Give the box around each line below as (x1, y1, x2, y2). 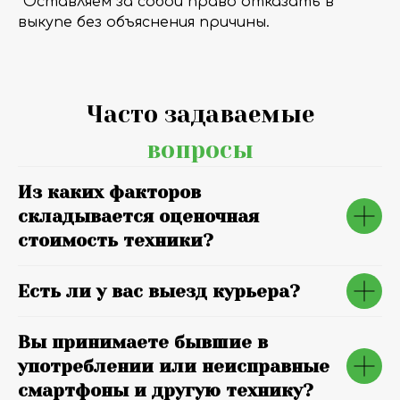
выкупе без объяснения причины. (18, 14, 270, 30)
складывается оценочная (18, 206, 259, 227)
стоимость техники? (18, 230, 213, 251)
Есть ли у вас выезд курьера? (18, 281, 300, 302)
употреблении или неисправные (18, 356, 329, 377)
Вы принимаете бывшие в (18, 332, 268, 353)
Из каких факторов (18, 182, 201, 203)
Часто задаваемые (86, 101, 314, 128)
